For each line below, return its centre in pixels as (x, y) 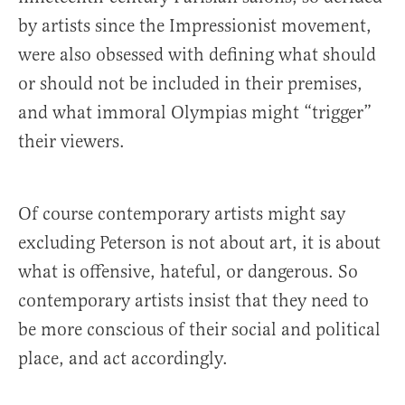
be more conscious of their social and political (199, 330)
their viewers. (71, 142)
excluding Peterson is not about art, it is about (199, 243)
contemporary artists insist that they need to (193, 301)
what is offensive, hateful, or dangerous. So (188, 272)
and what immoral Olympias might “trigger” (195, 113)
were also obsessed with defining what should (197, 55)
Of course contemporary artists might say (182, 214)
